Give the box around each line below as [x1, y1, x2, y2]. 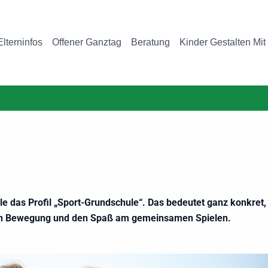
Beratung [131, 37, 170, 47]
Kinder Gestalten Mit [179, 37, 266, 47]
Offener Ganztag [52, 37, 121, 47]
